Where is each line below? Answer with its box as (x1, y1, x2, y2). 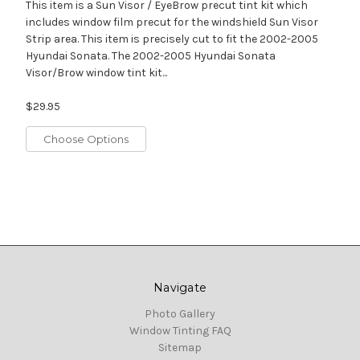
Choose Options (43, 132, 129, 145)
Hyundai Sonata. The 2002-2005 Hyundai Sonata (25, 48, 276, 63)
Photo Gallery (145, 306, 215, 321)
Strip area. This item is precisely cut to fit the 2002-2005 (25, 31, 318, 46)
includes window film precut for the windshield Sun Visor (25, 14, 318, 29)
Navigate (153, 280, 207, 295)
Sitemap (158, 340, 202, 354)
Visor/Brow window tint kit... (25, 65, 167, 80)
